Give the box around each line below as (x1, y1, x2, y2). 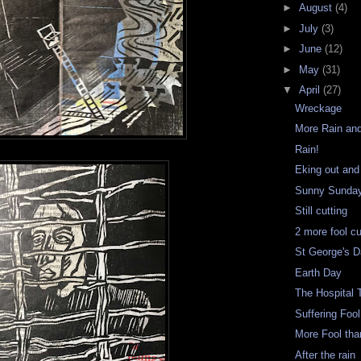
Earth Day (295, 266, 342, 279)
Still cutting (295, 205, 348, 218)
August (298, 2, 335, 15)
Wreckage (295, 102, 342, 114)
